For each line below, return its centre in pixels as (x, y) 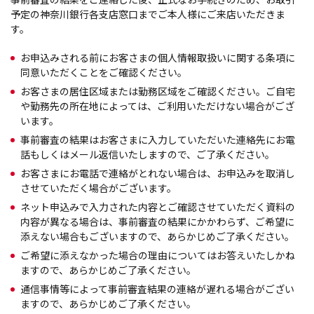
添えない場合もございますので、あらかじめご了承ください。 (157, 236)
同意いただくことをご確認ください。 (104, 72)
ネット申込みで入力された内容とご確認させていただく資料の (158, 207)
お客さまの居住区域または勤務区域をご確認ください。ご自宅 (158, 91)
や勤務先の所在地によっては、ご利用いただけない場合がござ (157, 106)
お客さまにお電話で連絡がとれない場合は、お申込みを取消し (158, 173)
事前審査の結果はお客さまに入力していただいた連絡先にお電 (158, 139)
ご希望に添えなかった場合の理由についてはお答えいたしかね (158, 255)
